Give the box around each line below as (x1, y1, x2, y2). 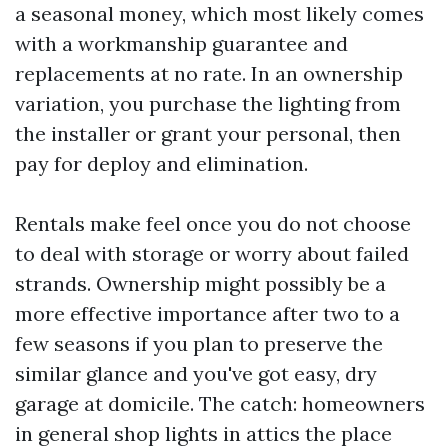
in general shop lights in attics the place (15, 421, 392, 446)
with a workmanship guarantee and (15, 31, 348, 56)
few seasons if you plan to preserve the (15, 331, 383, 356)
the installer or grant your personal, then (15, 121, 401, 146)
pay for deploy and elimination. (15, 151, 308, 176)
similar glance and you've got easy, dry (15, 361, 377, 386)
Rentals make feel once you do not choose (15, 211, 411, 236)
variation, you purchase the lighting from (15, 91, 401, 116)
